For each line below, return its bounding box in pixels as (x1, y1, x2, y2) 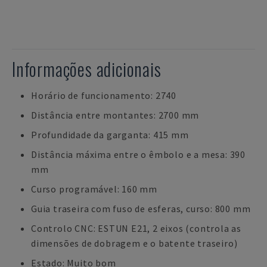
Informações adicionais (12, 55, 162, 82)
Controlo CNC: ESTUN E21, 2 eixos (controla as (31, 222, 241, 234)
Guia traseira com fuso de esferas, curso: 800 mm (31, 203, 251, 215)
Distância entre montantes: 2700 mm (31, 109, 200, 121)
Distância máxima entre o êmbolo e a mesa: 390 (31, 148, 246, 160)
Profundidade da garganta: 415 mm (31, 129, 189, 141)
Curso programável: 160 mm (31, 183, 157, 195)
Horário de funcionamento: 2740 (31, 89, 176, 101)
